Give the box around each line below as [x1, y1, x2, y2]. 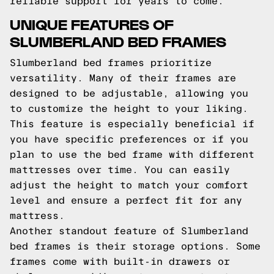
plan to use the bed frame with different [10, 149, 254, 160]
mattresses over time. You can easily [10, 165, 230, 175]
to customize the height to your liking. [10, 103, 248, 114]
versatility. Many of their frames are [10, 73, 236, 83]
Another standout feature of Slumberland [10, 226, 248, 236]
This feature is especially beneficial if [10, 119, 254, 129]
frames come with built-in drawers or [10, 256, 230, 267]
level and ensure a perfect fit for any [10, 195, 242, 206]
